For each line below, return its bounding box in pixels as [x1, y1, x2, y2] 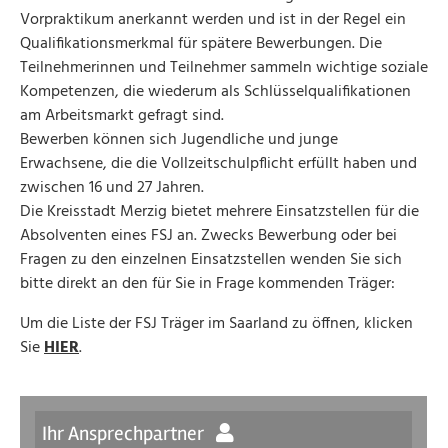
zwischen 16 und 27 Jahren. [20, 175, 204, 202]
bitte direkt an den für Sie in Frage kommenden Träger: [20, 271, 395, 298]
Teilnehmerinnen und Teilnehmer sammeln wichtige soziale [20, 55, 428, 82]
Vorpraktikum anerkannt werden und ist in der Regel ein [20, 7, 406, 34]
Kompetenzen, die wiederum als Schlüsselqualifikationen [20, 79, 411, 106]
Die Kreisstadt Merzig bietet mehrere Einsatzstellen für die [20, 199, 419, 226]
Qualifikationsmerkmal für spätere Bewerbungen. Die [20, 31, 382, 58]
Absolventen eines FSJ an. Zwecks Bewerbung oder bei [20, 223, 397, 250]
